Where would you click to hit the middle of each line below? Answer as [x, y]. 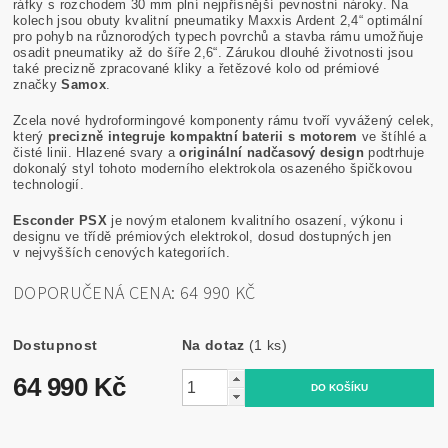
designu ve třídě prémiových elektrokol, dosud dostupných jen [202, 236]
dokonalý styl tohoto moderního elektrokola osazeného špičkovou [212, 168]
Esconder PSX [60, 220]
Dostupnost [55, 344]
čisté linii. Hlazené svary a [94, 152]
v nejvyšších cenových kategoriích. [128, 252]
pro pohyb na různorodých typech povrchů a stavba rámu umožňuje [218, 36]
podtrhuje [396, 152]
